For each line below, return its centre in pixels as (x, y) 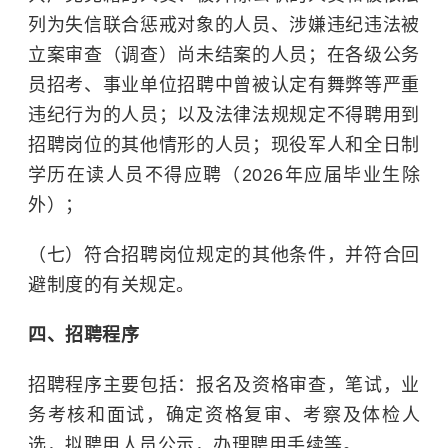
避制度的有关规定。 (111, 285)
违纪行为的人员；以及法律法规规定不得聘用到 (224, 115)
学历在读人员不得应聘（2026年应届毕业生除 (224, 175)
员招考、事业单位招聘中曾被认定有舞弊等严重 (224, 85)
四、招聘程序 (83, 335)
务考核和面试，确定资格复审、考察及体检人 (224, 415)
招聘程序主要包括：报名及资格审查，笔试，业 (224, 385)
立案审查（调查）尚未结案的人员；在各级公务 (224, 55)
